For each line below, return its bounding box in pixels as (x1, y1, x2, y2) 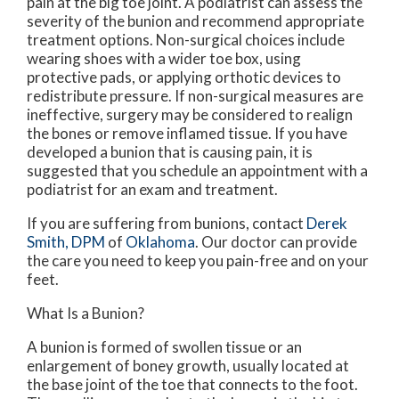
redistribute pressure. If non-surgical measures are (27, 85, 363, 105)
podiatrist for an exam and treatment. (27, 179, 278, 199)
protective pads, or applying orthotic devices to (27, 67, 341, 86)
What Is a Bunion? (27, 303, 144, 322)
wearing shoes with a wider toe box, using (27, 48, 301, 68)
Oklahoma (126, 232, 195, 251)
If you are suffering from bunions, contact (27, 213, 306, 232)
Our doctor (201, 232, 277, 251)
